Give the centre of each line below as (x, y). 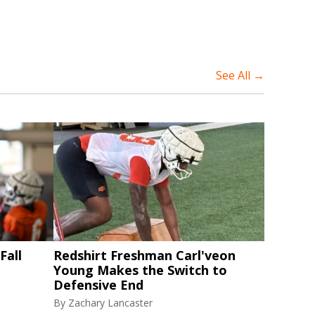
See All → (240, 75)
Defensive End (98, 284)
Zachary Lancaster (110, 302)
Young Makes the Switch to (140, 270)
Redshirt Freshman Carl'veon (144, 255)
